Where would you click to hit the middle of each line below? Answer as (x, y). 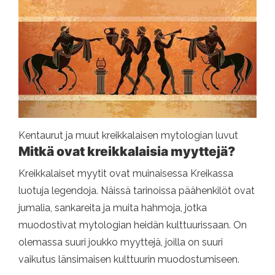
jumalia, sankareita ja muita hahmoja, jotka (113, 208)
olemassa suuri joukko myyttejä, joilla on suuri (121, 242)
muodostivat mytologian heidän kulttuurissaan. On (133, 225)
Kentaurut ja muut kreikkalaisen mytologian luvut (128, 135)
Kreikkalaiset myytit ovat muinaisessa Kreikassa (126, 173)
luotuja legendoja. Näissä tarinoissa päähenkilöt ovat (137, 191)
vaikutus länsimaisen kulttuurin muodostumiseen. (129, 259)
